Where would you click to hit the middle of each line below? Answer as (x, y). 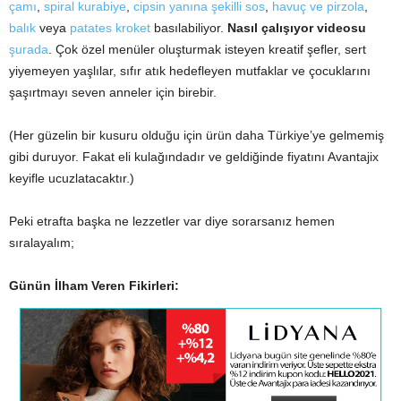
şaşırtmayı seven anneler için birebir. (113, 92)
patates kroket (110, 27)
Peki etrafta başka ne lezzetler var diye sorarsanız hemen (172, 221)
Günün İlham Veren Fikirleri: (94, 285)
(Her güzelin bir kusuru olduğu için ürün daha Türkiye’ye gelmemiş (196, 135)
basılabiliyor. (189, 27)
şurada (29, 49)
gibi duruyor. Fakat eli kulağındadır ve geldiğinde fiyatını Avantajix (194, 156)
